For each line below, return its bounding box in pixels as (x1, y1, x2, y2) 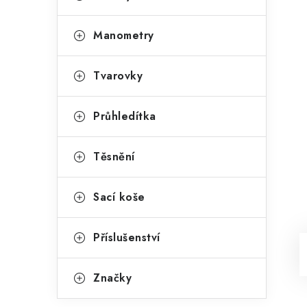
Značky (93, 270, 132, 286)
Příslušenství (93, 230, 160, 245)
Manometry (93, 27, 154, 43)
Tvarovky (93, 68, 143, 84)
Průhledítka (93, 108, 156, 124)
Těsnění (93, 149, 135, 164)
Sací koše (93, 189, 145, 205)
